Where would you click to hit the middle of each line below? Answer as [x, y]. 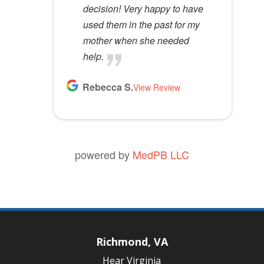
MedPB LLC [161, 154]
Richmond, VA [132, 241]
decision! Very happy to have [143, 8]
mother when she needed [136, 40]
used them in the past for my [141, 24]
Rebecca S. [108, 87]
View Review [156, 87]
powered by [103, 154]
